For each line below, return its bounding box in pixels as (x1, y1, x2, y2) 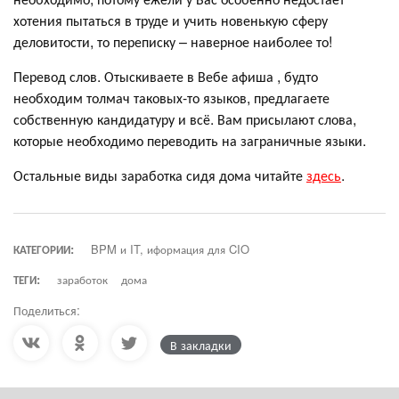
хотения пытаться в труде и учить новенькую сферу (13, 9, 328, 30)
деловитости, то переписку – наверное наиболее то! (13, 30, 332, 52)
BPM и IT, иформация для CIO (91, 240, 249, 257)
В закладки (170, 335, 232, 354)
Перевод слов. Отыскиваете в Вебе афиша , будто (13, 65, 318, 86)
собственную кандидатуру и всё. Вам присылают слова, (13, 108, 356, 129)
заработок (57, 270, 108, 288)
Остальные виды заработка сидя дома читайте (13, 164, 306, 185)
